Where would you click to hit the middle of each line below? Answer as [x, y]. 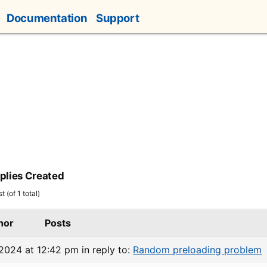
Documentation [47, 18]
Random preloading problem [198, 250]
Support [117, 18]
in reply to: [108, 250]
